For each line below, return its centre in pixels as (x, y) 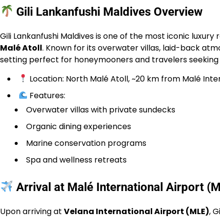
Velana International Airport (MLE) (137, 211)
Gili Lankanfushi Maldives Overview (108, 12)
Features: (47, 95)
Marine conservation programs (86, 143)
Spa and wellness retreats (76, 160)
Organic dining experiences (79, 126)
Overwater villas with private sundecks (101, 110)
